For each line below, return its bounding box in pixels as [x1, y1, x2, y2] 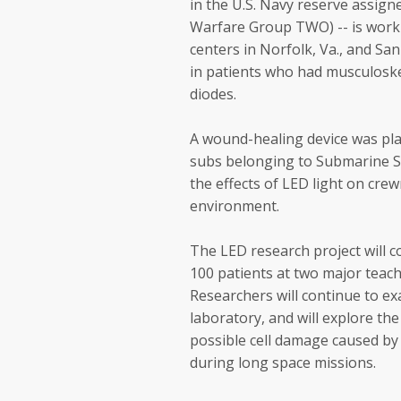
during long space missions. [190, 353, 380, 372]
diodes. [190, 84, 236, 104]
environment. [190, 196, 283, 216]
